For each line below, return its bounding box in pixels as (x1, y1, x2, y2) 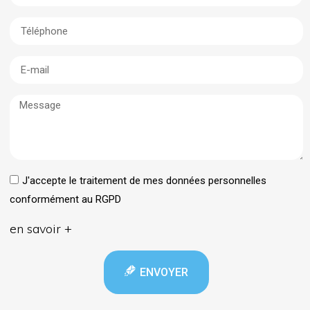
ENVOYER (140, 266, 188, 280)
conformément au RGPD (10, 192, 121, 206)
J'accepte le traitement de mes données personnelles (22, 174, 266, 187)
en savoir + (10, 221, 72, 237)
